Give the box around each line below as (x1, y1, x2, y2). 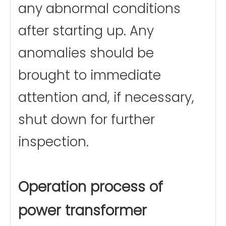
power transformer (18, 201, 147, 221)
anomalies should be (18, 44, 154, 63)
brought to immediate (18, 66, 161, 85)
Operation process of (18, 177, 163, 197)
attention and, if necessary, (18, 88, 194, 107)
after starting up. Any (18, 22, 154, 40)
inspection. (18, 133, 89, 151)
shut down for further (18, 110, 155, 129)
